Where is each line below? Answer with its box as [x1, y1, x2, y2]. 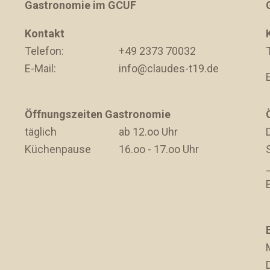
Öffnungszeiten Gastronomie [24, 108, 171, 121]
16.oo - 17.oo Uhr [118, 143, 199, 155]
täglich [24, 125, 57, 138]
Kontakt [24, 27, 64, 40]
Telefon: [24, 45, 64, 57]
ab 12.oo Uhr [118, 125, 178, 138]
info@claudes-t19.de [118, 62, 219, 75]
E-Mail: [24, 62, 56, 75]
